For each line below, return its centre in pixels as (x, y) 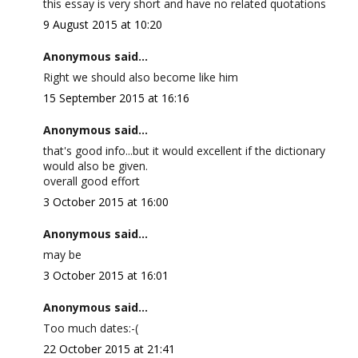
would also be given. (95, 166)
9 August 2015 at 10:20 (102, 24)
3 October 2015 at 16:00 (105, 202)
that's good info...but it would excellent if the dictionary (184, 151)
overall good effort (91, 181)
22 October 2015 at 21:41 (109, 349)
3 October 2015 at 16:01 (105, 275)
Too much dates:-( (90, 328)
